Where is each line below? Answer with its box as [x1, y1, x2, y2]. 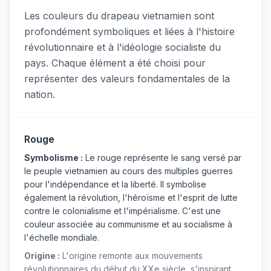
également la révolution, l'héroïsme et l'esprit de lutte [24, 192, 238, 203]
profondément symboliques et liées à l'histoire [24, 25, 235, 38]
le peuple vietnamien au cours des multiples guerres [24, 166, 233, 177]
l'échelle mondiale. [24, 232, 99, 243]
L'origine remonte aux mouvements [60, 250, 203, 261]
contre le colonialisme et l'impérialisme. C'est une [24, 206, 221, 217]
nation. [24, 88, 55, 101]
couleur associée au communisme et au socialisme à [24, 219, 232, 230]
